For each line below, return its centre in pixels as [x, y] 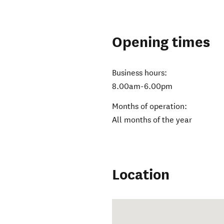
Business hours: [140, 73]
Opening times [161, 42]
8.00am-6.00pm [142, 86]
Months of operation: [150, 106]
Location [141, 175]
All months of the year [152, 120]
